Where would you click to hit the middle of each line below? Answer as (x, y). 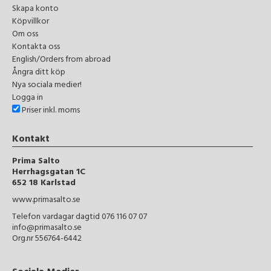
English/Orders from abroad (61, 60)
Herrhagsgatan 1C (49, 172)
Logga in (28, 99)
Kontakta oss (36, 48)
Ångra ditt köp (39, 73)
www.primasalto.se (46, 200)
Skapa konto (35, 10)
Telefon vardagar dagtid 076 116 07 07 (80, 217)
